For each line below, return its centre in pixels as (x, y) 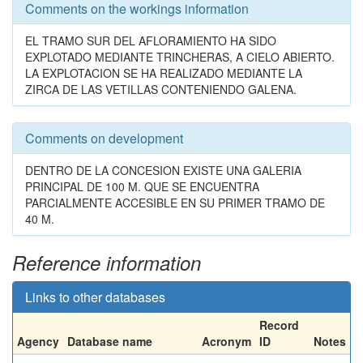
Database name (110, 341)
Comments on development (104, 138)
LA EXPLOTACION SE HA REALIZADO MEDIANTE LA (164, 73)
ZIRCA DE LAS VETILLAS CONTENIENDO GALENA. (161, 89)
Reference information (107, 263)
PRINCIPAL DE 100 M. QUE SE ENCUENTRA (142, 186)
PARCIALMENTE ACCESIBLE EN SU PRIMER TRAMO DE (175, 203)
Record (279, 325)
